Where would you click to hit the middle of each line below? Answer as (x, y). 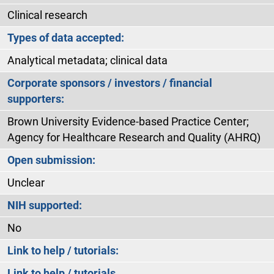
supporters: (36, 99)
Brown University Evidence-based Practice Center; (128, 121)
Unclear (26, 183)
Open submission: (51, 160)
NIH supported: (45, 205)
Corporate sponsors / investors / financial (110, 83)
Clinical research (47, 15)
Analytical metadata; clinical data (87, 60)
